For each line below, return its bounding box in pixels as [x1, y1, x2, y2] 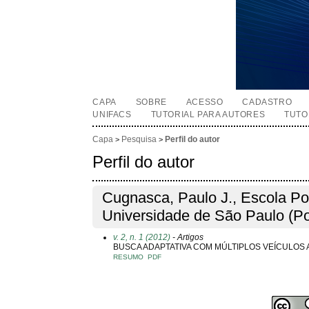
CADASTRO [242, 97, 292, 107]
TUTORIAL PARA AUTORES [150, 110, 266, 119]
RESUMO [113, 252, 144, 261]
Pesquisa [121, 134, 157, 145]
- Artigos [170, 232, 204, 242]
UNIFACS [92, 110, 132, 119]
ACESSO [186, 97, 223, 107]
